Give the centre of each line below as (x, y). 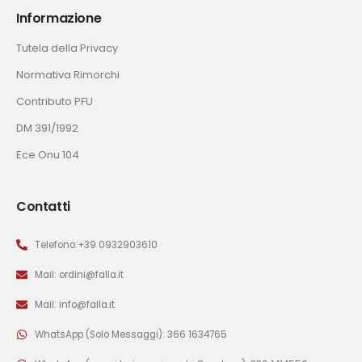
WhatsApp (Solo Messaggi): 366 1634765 (130, 334)
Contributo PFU (55, 101)
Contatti (43, 206)
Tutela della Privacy (67, 48)
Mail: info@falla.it (74, 304)
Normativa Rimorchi (68, 74)
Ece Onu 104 (48, 154)
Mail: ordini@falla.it (79, 274)
